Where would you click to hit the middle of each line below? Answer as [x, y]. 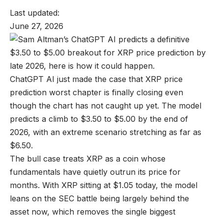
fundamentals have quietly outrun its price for [95, 172]
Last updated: [36, 13]
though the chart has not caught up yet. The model [106, 105]
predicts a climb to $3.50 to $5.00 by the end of [99, 119]
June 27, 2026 [37, 26]
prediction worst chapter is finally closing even [96, 92]
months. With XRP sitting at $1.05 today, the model [104, 185]
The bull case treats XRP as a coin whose [88, 158]
